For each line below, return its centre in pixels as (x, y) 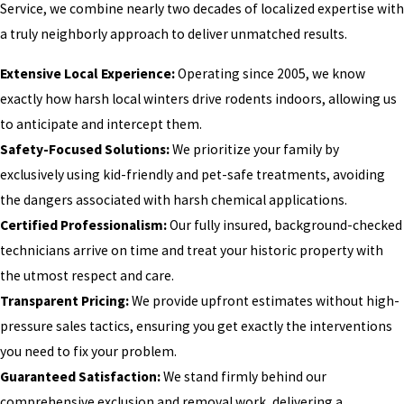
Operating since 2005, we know (270, 74)
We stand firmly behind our (243, 377)
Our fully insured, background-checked (285, 225)
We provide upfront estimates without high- (264, 301)
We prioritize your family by (254, 150)
